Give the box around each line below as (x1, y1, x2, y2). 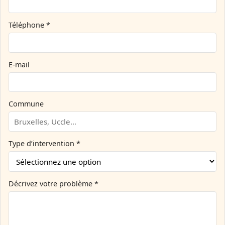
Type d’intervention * (9, 138, 80, 148)
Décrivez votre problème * (9, 179, 98, 189)
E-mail (9, 59, 30, 69)
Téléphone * (9, 20, 50, 30)
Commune (9, 99, 44, 109)
